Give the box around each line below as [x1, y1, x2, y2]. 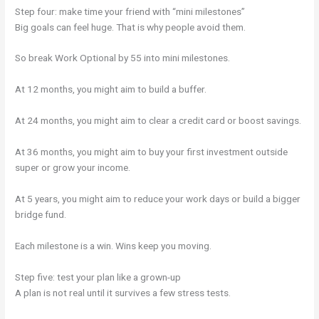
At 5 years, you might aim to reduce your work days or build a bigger [15, 192, 301, 204]
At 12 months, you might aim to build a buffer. [15, 83, 207, 95]
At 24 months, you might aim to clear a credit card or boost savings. [15, 115, 302, 127]
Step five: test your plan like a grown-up [15, 271, 182, 283]
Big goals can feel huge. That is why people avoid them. [15, 21, 246, 33]
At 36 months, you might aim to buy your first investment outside [15, 146, 288, 158]
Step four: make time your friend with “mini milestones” [15, 5, 246, 17]
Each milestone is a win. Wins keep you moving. [15, 239, 212, 251]
